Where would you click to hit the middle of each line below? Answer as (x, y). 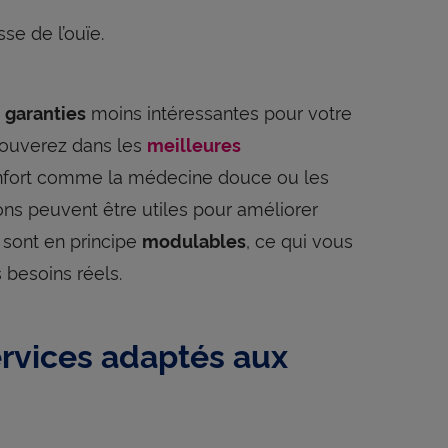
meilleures (194, 143)
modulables (194, 239)
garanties (45, 111)
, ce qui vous (299, 239)
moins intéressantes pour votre (219, 111)
